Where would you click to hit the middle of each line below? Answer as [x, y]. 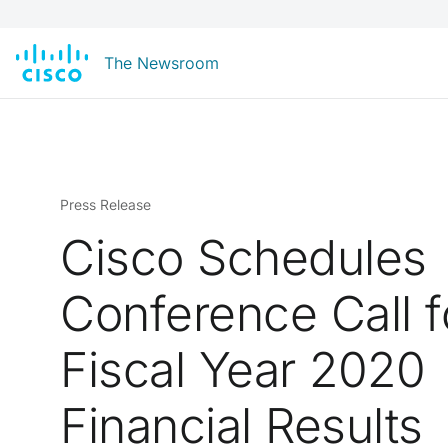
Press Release [105, 204]
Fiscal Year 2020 [243, 369]
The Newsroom [161, 63]
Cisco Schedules [243, 257]
